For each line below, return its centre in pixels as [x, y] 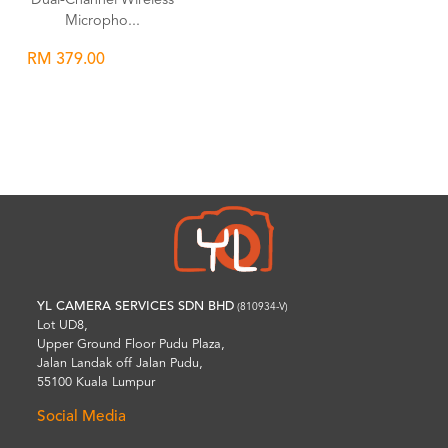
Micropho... [102, 21]
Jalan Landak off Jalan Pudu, [120, 364]
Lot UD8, [63, 326]
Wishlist [108, 150]
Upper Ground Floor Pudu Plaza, [131, 345]
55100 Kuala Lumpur [96, 383]
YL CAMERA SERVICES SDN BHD [136, 307]
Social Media [82, 417]
